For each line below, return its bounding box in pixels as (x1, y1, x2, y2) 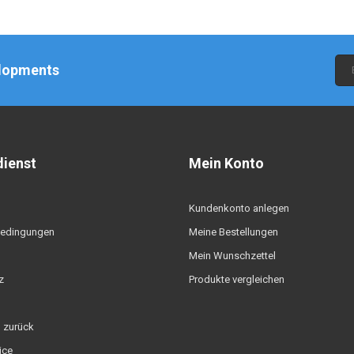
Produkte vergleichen (189, 273, 284, 285)
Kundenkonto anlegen (189, 201, 289, 214)
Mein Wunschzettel (189, 249, 276, 262)
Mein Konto (189, 154, 264, 171)
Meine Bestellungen (189, 225, 278, 238)
